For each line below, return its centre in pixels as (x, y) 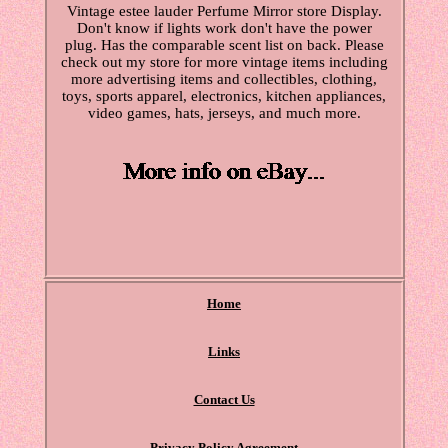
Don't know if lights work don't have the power (224, 28)
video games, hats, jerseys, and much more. (224, 113)
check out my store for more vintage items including (224, 62)
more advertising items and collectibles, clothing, (224, 79)
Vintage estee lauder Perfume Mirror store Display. (224, 11)
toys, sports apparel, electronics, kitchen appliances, (224, 96)
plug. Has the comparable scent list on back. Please (224, 45)
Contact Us (224, 400)
